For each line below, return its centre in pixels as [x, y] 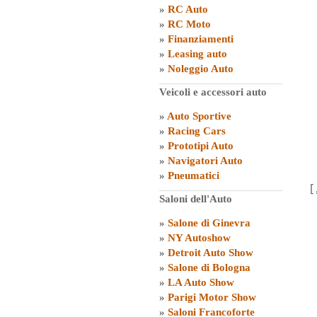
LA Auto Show [201, 282]
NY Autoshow [199, 238]
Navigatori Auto [205, 161]
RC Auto [188, 9]
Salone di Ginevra [209, 223]
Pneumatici [194, 175]
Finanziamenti [201, 39]
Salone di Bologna [209, 267]
